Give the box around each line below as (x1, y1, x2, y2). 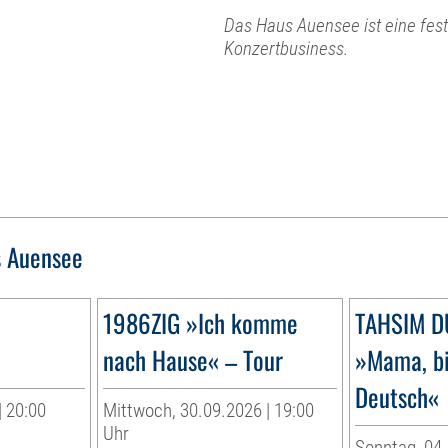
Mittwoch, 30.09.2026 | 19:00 (103, 399, 315, 423)
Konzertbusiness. (224, 36, 348, 60)
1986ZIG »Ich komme (103, 304, 299, 342)
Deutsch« (354, 378, 439, 416)
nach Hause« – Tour (103, 341, 284, 379)
